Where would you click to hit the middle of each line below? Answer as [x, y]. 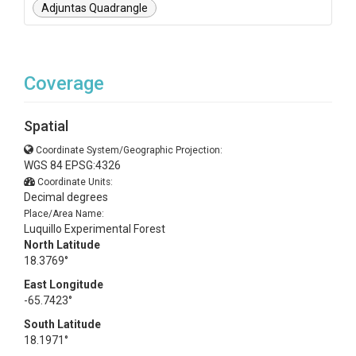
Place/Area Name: [64, 214]
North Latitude [62, 245]
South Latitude [62, 324]
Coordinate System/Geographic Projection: [129, 150]
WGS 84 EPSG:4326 [72, 165]
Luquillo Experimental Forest [95, 229]
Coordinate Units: [75, 182]
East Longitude [64, 284]
